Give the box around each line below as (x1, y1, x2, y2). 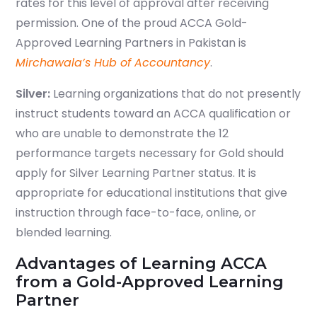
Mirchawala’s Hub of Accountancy (16, 54, 210, 71)
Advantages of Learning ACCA (16, 253, 267, 274)
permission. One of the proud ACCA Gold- (16, 15, 248, 32)
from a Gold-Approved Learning (16, 272, 284, 292)
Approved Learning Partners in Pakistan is (16, 35, 246, 52)
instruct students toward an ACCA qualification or (16, 105, 291, 122)
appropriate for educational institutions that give (16, 185, 287, 202)
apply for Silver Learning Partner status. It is (16, 165, 256, 182)
